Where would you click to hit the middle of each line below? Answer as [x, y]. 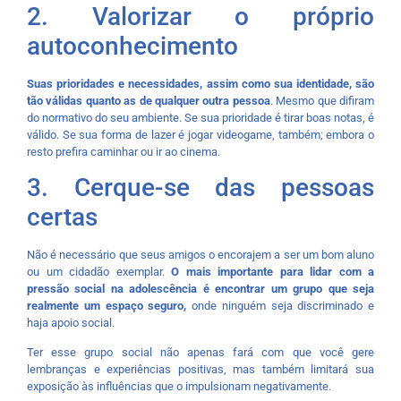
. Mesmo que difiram [322, 100]
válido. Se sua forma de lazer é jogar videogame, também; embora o [200, 134]
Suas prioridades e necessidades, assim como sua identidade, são [200, 83]
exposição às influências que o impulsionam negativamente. [179, 387]
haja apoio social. [71, 323]
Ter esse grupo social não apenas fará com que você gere [200, 353]
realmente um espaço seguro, [107, 306]
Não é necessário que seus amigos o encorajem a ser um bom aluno [200, 255]
